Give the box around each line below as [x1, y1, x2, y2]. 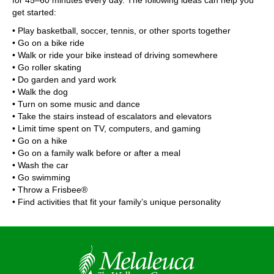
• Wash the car [12, 160, 68, 170]
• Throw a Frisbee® [12, 185, 87, 194]
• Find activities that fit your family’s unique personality [12, 197, 221, 207]
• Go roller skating [12, 62, 81, 72]
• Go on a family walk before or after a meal [12, 148, 180, 158]
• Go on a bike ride [12, 38, 84, 48]
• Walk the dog [12, 87, 68, 97]
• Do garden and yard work [12, 75, 116, 84]
